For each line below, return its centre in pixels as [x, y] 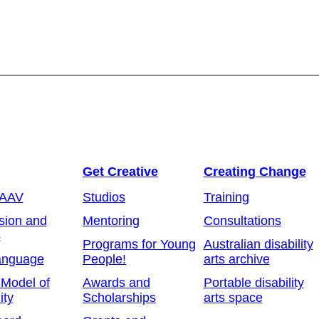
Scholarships [119, 297]
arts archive [236, 259]
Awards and [116, 282]
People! [104, 259]
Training [226, 197]
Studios [104, 197]
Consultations [242, 220]
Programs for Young [139, 244]
